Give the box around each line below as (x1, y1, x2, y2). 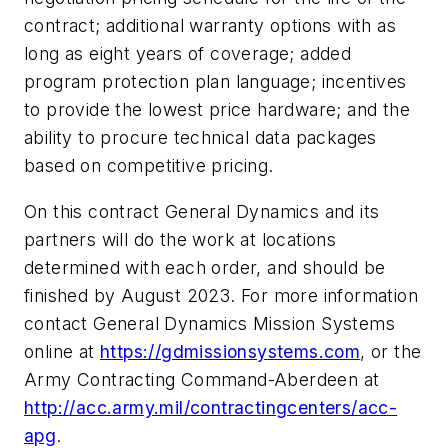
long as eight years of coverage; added (24, 43, 352, 65)
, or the (360, 340, 422, 362)
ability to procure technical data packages (24, 127, 377, 149)
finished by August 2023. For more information (24, 284, 418, 306)
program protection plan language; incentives (24, 71, 407, 93)
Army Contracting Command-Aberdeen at (24, 368, 380, 390)
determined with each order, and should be (24, 256, 386, 278)
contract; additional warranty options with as (24, 15, 396, 37)
